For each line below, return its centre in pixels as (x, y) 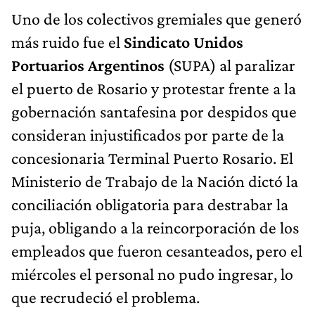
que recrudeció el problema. (105, 297)
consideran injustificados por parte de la (148, 134)
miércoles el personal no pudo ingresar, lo (152, 274)
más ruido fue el (67, 41)
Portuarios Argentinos (88, 65)
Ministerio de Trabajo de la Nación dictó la (155, 181)
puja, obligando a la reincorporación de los (155, 227)
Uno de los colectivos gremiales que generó (156, 18)
